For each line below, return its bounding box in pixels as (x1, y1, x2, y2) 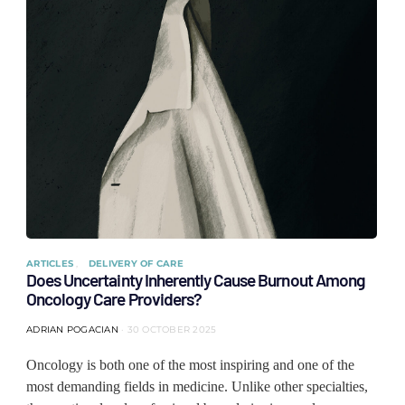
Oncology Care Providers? (26, 288, 202, 309)
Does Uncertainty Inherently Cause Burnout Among (26, 269, 365, 290)
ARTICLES (26, 258, 77, 269)
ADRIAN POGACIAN (26, 324, 118, 335)
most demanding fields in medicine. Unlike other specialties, (26, 379, 368, 394)
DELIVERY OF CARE (88, 258, 184, 269)
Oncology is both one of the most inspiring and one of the (26, 357, 354, 372)
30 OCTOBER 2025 (127, 324, 217, 335)
